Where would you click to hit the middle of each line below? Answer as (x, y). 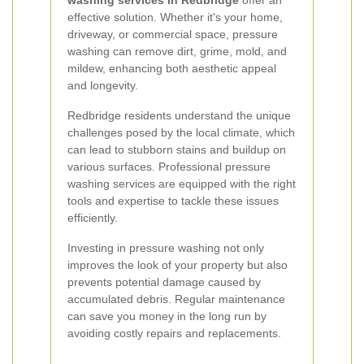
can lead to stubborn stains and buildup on (177, 149)
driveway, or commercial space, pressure (173, 34)
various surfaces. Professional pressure (169, 167)
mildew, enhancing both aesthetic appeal (172, 68)
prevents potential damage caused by (164, 282)
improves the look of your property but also (178, 265)
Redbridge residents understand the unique (179, 115)
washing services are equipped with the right (182, 184)
